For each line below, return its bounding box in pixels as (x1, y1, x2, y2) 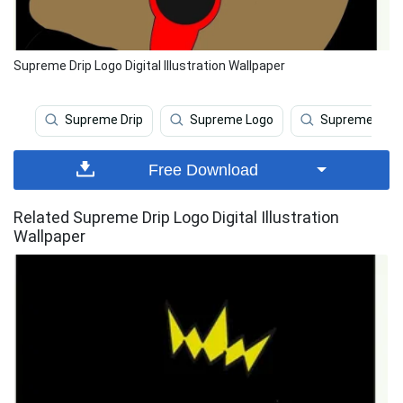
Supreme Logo (190, 112, 273, 128)
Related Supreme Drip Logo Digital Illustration (13, 208, 339, 227)
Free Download (148, 161, 259, 179)
